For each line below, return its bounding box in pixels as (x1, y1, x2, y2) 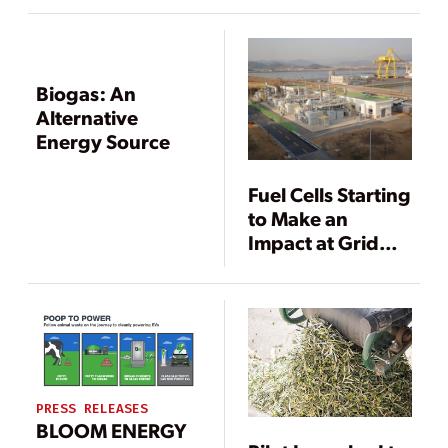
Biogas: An (36, 79, 136, 106)
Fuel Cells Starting (248, 181, 412, 208)
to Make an (248, 205, 349, 232)
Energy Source (36, 127, 170, 154)
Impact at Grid (248, 229, 380, 256)
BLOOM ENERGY (36, 417, 187, 444)
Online (248, 6, 310, 33)
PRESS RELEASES (36, 400, 148, 418)
